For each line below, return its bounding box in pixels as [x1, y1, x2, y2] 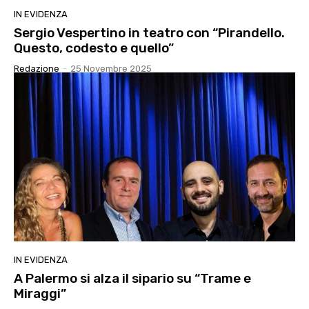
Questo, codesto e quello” [14, 39, 174, 56]
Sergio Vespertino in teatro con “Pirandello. [14, 24, 285, 41]
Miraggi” [14, 285, 66, 301]
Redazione [14, 63, 59, 74]
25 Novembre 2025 [70, 63, 152, 74]
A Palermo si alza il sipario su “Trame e [14, 270, 251, 286]
